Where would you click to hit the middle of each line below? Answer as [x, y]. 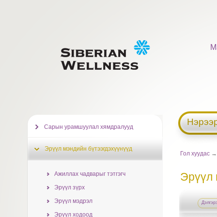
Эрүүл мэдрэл [73, 201]
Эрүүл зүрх [69, 187]
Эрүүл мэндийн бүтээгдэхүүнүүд [88, 149]
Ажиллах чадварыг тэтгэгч [90, 174]
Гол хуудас [195, 154]
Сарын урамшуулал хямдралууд [88, 127]
